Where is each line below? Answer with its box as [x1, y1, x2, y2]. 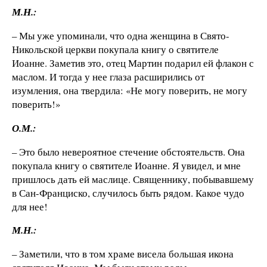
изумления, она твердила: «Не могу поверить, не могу [12, 83, 247, 97]
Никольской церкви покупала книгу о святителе [12, 42, 219, 56]
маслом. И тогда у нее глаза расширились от [12, 70, 204, 83]
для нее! [12, 199, 48, 213]
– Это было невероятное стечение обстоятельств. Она [12, 144, 245, 159]
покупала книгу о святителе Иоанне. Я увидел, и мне [12, 158, 241, 172]
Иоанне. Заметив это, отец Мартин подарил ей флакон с [12, 56, 254, 70]
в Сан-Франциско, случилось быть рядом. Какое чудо [12, 185, 244, 200]
